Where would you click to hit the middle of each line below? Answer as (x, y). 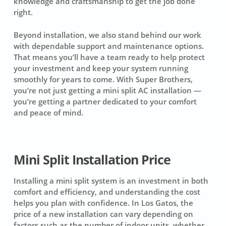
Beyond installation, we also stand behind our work (107, 35)
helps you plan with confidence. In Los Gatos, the (103, 203)
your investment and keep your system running (101, 68)
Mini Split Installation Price (92, 160)
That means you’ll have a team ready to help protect (109, 57)
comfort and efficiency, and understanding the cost (107, 192)
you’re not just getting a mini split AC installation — (107, 90)
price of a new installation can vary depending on (103, 214)
